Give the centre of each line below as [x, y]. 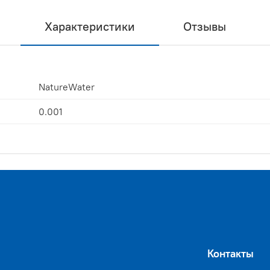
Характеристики [89, 26]
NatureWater [67, 86]
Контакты [231, 254]
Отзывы [204, 26]
